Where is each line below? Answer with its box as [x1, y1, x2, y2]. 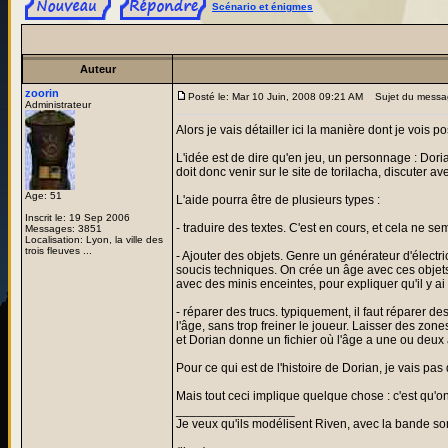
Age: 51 [25, 190, 62, 201]
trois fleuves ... [25, 245, 92, 256]
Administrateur [25, 99, 91, 110]
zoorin [25, 87, 59, 99]
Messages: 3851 [25, 223, 102, 234]
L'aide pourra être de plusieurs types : [176, 193, 380, 207]
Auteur [79, 63, 116, 75]
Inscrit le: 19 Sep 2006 [25, 212, 130, 223]
